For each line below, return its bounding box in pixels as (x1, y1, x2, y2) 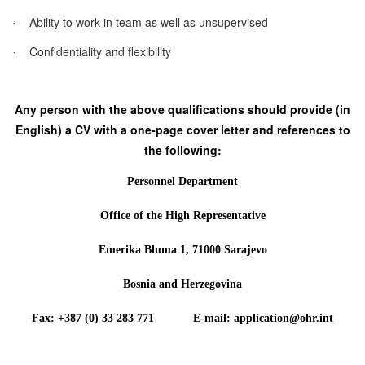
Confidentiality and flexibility (29, 42, 171, 59)
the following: (143, 141, 222, 158)
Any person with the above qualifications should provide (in (15, 100, 350, 117)
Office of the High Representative (99, 209, 266, 222)
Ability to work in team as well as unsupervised (29, 13, 268, 30)
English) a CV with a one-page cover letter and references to (15, 121, 350, 138)
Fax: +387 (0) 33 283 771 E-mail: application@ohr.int (32, 312, 333, 325)
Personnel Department (127, 175, 238, 188)
